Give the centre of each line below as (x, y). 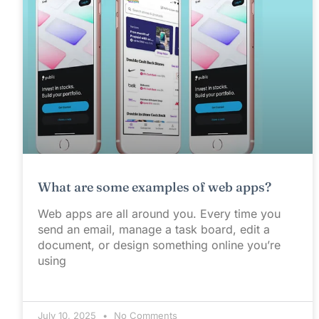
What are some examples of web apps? (155, 187)
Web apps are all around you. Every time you (159, 214)
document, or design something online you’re (159, 245)
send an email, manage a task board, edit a (154, 230)
